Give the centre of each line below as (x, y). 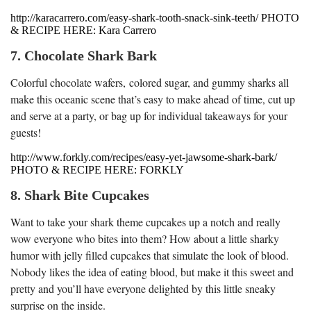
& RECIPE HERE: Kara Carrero (83, 30)
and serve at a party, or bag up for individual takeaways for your (149, 115)
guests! (26, 132)
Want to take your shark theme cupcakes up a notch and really (145, 221)
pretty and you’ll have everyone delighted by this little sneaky (143, 288)
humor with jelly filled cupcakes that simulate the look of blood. (150, 255)
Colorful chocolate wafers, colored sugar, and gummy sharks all (150, 82)
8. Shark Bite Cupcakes (80, 195)
